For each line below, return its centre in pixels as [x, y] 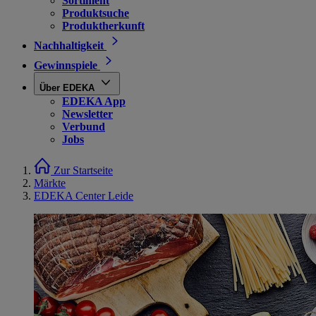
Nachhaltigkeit [69, 45]
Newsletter [87, 114]
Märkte [50, 183]
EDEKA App [94, 101]
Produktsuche [96, 13]
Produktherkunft [103, 26]
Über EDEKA [67, 88]
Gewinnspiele [66, 65]
